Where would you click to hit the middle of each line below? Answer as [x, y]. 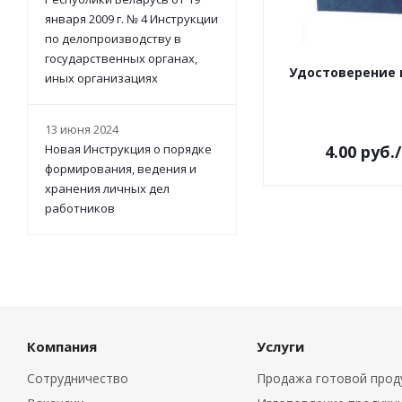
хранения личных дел [107, 188]
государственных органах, [121, 58]
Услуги [280, 346]
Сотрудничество [78, 378]
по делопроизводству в [113, 39]
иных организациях [101, 78]
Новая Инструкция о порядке [128, 149]
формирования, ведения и [121, 169]
